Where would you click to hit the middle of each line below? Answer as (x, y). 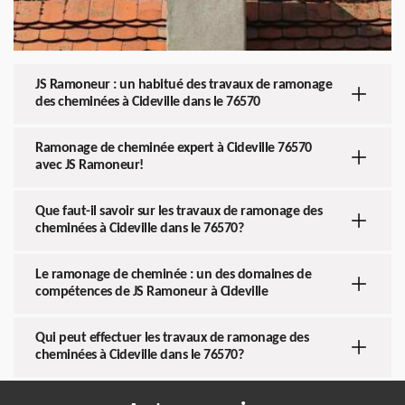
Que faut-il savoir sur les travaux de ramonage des (179, 212)
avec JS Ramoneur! (89, 165)
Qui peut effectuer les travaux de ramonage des (172, 338)
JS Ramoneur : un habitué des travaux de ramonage (184, 85)
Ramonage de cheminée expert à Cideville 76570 (174, 148)
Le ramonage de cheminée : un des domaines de (173, 275)
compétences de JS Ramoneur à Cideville (151, 292)
